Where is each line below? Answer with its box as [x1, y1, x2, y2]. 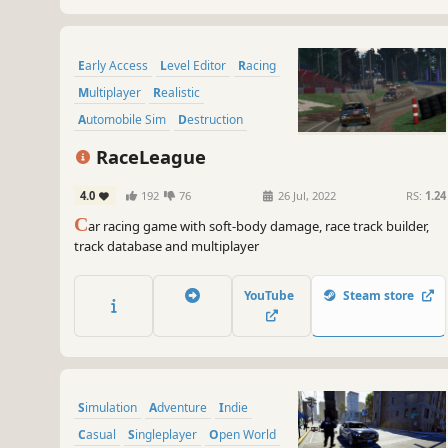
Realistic [161, 83, 200, 101]
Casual [86, 425, 116, 443]
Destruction [187, 110, 243, 128]
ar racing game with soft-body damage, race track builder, [88, 217, 429, 236]
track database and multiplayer [74, 237, 259, 256]
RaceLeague [91, 143, 207, 169]
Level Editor [167, 56, 226, 74]
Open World [219, 425, 276, 443]
